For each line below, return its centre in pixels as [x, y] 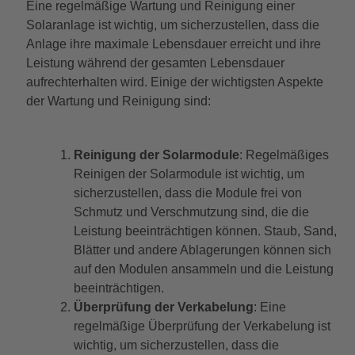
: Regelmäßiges [284, 155]
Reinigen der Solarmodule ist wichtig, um [189, 174]
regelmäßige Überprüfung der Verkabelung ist [202, 326]
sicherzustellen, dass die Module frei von [187, 193]
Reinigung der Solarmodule [156, 155]
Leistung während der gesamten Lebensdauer [155, 63]
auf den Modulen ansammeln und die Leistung [203, 269]
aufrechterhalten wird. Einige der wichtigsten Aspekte [174, 82]
